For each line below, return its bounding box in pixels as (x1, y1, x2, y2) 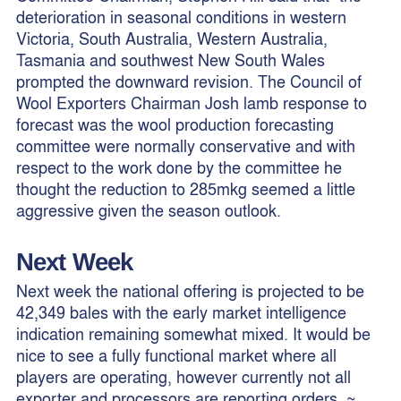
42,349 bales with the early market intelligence (15, 301, 346, 324)
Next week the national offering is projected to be (15, 279, 364, 303)
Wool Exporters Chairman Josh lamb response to (15, 91, 367, 115)
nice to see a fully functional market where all (15, 344, 337, 367)
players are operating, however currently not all (15, 365, 351, 388)
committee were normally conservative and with (15, 134, 355, 158)
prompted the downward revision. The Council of (15, 70, 362, 93)
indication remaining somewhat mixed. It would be (15, 322, 371, 346)
